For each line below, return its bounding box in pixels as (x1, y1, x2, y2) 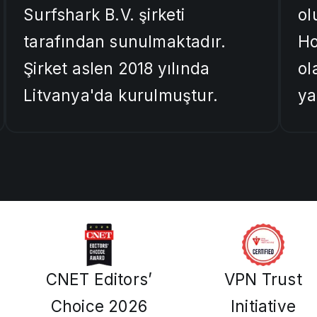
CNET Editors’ (45, 270, 153, 289)
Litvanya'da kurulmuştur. (23, 86, 219, 105)
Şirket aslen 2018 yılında (23, 59, 210, 79)
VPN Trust (224, 270, 302, 289)
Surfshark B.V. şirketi (23, 5, 185, 25)
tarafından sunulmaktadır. (23, 32, 226, 52)
